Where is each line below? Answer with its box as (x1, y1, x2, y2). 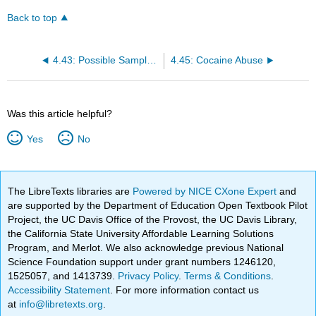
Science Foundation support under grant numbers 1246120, (8, 255, 276, 267)
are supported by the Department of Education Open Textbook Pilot (8, 199, 308, 211)
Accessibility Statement (8, 284, 111, 296)
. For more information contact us (110, 284, 260, 296)
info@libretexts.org (16, 298, 104, 310)
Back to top (7, 13, 58, 24)
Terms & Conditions (184, 269, 272, 281)
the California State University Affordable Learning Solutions (8, 227, 274, 239)
